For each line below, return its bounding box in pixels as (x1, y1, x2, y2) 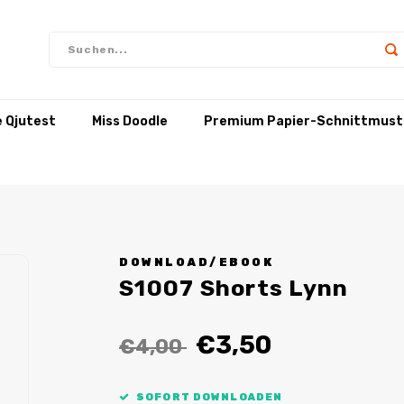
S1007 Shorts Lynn (119, 274, 349, 301)
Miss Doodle (92, 113, 168, 129)
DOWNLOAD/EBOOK (119, 255, 274, 269)
